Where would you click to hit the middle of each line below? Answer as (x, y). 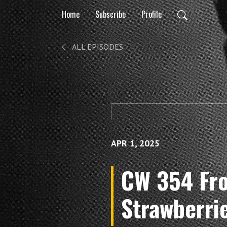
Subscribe (110, 14)
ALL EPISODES (97, 47)
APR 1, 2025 (135, 143)
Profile (152, 14)
